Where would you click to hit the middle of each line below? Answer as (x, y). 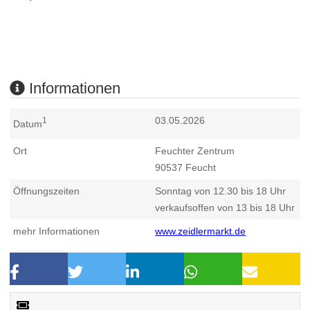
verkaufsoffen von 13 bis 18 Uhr (225, 207)
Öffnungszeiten (47, 191)
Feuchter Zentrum (195, 151)
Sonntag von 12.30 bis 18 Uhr (221, 191)
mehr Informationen (57, 231)
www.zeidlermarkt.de (201, 231)
